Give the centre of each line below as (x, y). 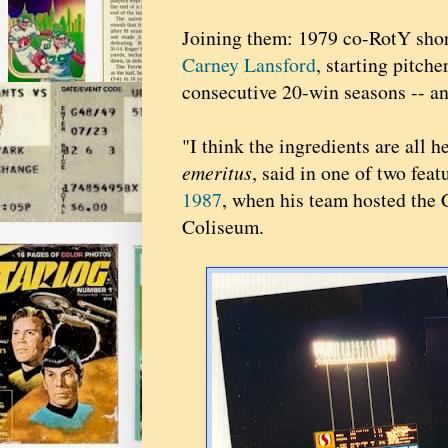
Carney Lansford (249, 65)
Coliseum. (223, 227)
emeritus (217, 172)
